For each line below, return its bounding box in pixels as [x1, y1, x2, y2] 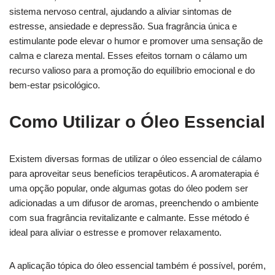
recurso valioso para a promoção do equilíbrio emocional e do [9, 64, 255, 76]
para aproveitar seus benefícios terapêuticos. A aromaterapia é [9, 168, 259, 179]
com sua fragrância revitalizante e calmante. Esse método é [9, 212, 249, 223]
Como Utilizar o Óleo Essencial [9, 112, 265, 131]
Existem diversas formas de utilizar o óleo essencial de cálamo [9, 153, 261, 164]
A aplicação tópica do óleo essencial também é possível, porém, [9, 260, 266, 271]
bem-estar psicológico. [9, 79, 100, 90]
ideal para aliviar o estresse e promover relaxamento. [9, 227, 222, 238]
